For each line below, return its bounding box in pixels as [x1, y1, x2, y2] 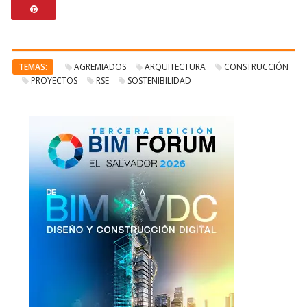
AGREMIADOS [74, 60, 126, 73]
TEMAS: [19, 60, 47, 73]
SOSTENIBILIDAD [127, 74, 191, 86]
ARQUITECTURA [145, 60, 206, 73]
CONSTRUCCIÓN [224, 60, 288, 73]
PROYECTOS [31, 74, 77, 86]
